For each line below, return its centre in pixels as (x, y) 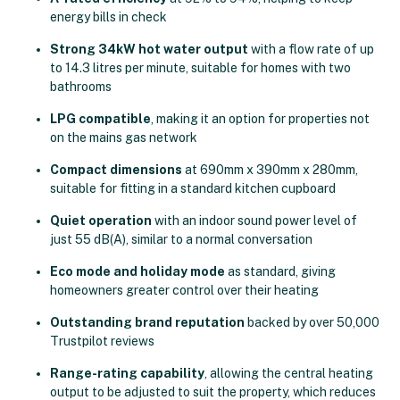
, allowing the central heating (289, 373)
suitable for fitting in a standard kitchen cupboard (193, 188)
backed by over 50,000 (312, 322)
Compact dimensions (116, 170)
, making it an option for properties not (260, 119)
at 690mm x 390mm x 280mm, (270, 170)
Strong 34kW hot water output (149, 49)
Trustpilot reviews (102, 341)
